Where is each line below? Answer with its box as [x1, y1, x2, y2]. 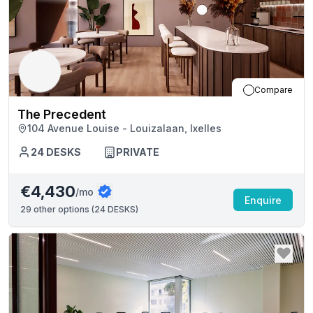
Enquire [245, 194, 282, 206]
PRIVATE [116, 146, 159, 158]
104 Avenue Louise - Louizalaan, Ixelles [27, 122, 221, 134]
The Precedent [17, 107, 106, 122]
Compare [254, 85, 293, 95]
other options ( [31, 204, 94, 214]
